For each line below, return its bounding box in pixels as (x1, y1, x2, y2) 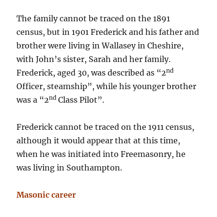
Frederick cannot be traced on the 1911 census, (16, 122, 195, 132)
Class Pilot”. (56, 95, 105, 105)
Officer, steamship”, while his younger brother (16, 81, 197, 92)
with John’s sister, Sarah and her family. (16, 54, 171, 64)
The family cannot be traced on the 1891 (16, 14, 170, 24)
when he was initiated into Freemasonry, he (16, 149, 186, 159)
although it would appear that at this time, (16, 136, 181, 146)
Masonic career (16, 190, 77, 200)
